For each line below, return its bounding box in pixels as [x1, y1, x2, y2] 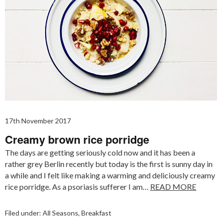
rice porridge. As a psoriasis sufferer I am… [5, 181, 150, 191]
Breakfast [81, 208, 111, 217]
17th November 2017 [5, 116, 71, 125]
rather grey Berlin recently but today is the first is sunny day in [5, 159, 213, 168]
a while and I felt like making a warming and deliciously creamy [5, 170, 215, 180]
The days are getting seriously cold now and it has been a [5, 147, 195, 157]
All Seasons [43, 208, 78, 217]
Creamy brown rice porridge [5, 131, 149, 147]
